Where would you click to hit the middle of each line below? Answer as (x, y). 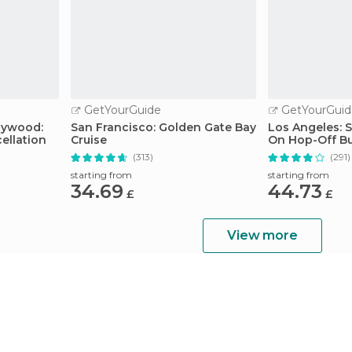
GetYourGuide (121, 110)
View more (262, 235)
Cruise (89, 140)
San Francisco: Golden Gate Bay (163, 127)
